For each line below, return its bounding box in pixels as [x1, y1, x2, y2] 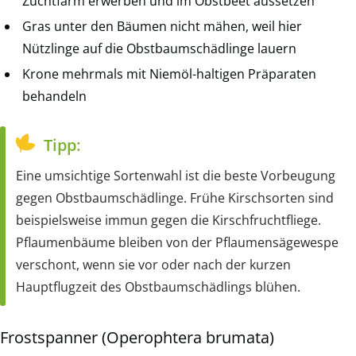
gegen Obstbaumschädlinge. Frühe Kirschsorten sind [16, 188, 334, 207]
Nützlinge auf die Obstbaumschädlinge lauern [22, 39, 296, 57]
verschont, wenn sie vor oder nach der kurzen [16, 255, 291, 273]
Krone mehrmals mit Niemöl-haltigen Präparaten [22, 64, 316, 83]
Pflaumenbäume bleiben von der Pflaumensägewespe [16, 233, 339, 251]
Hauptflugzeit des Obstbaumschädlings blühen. [16, 277, 300, 296]
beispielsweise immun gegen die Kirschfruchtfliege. [16, 211, 321, 229]
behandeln [22, 87, 87, 105]
